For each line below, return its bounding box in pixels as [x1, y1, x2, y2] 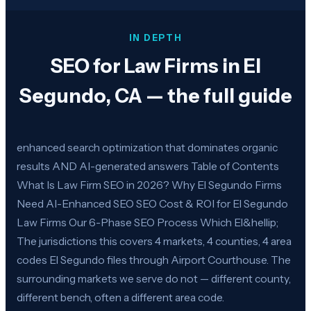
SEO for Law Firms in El [50, 54, 261, 78]
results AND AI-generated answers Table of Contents [17, 159, 279, 173]
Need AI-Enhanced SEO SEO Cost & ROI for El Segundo [17, 196, 288, 210]
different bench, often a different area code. [17, 290, 224, 304]
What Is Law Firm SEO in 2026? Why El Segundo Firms [17, 178, 282, 192]
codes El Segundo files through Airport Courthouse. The [17, 253, 291, 267]
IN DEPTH [128, 33, 183, 44]
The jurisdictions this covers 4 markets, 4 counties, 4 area [17, 234, 292, 248]
